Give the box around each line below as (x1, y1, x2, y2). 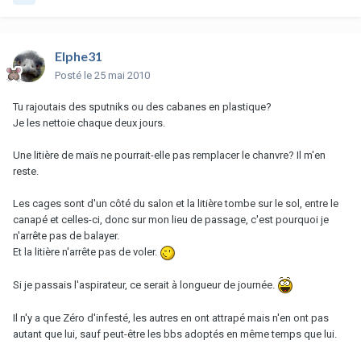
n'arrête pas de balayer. (13, 229, 119, 242)
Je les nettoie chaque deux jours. (13, 116, 165, 129)
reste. (13, 164, 39, 177)
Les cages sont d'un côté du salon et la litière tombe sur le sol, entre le (13, 197, 338, 210)
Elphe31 (55, 48, 102, 64)
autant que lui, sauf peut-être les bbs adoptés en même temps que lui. (13, 327, 337, 340)
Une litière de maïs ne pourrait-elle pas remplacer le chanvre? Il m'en (13, 148, 326, 161)
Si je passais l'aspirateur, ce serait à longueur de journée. (13, 278, 277, 291)
